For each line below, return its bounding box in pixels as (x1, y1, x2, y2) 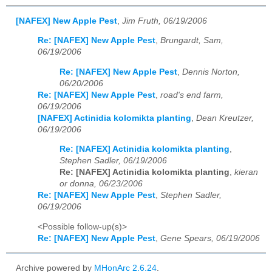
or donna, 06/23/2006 (59, 179, 143, 189)
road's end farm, (160, 90, 223, 100)
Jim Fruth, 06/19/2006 (122, 16, 207, 25)
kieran (234, 168, 258, 177)
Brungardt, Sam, (160, 36, 223, 46)
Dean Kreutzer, (196, 113, 254, 123)
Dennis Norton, (182, 67, 240, 76)
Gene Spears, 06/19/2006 (160, 234, 260, 243)
